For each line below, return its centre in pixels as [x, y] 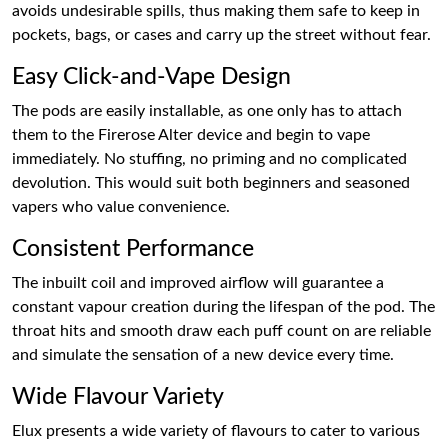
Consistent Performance [133, 249]
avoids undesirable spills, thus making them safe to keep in [216, 11]
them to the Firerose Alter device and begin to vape [191, 135]
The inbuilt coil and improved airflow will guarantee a [198, 283]
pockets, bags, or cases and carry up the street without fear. [221, 35]
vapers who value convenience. [121, 207]
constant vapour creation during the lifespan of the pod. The [223, 307]
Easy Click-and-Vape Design [151, 77]
